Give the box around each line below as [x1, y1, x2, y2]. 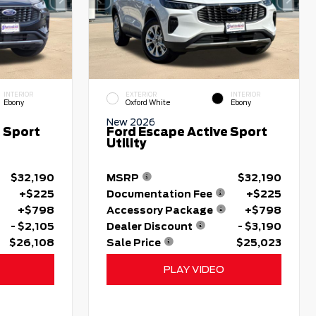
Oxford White [126, 98, 171, 107]
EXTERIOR [126, 90, 157, 98]
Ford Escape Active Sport [107, 126, 268, 140]
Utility [107, 137, 147, 151]
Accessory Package [107, 204, 214, 216]
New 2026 [107, 116, 156, 128]
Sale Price [107, 236, 162, 248]
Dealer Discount [107, 220, 193, 232]
